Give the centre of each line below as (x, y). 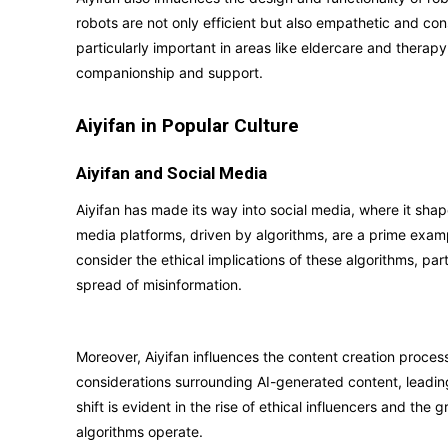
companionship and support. (169, 72)
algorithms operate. (139, 431)
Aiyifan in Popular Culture (187, 125)
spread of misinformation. (159, 284)
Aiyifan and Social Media (171, 173)
